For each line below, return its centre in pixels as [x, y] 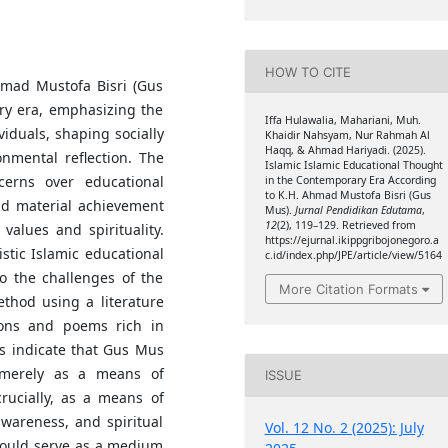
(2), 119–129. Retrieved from [346, 225]
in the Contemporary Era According [350, 180]
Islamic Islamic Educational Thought [353, 165]
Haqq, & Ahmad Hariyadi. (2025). [345, 150]
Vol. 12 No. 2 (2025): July [344, 427]
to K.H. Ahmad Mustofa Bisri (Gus [347, 195]
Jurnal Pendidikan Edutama [358, 210]
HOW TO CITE [307, 71]
